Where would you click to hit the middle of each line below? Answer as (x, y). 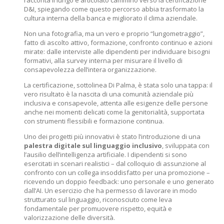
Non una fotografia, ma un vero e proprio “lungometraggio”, (114, 33)
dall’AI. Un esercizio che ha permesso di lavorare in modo (110, 190)
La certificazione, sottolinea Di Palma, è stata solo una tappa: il (118, 85)
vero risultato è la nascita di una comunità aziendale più (109, 94)
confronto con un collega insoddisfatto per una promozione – (117, 172)
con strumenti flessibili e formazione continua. (94, 121)
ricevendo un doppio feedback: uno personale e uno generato (119, 181)
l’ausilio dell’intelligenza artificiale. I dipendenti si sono (105, 154)
